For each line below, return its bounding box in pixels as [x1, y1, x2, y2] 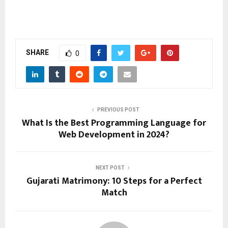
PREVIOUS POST [97, 107, 139, 113]
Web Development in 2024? [59, 127, 169, 143]
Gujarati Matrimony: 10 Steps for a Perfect [26, 174, 202, 189]
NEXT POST [95, 165, 125, 171]
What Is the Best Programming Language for [22, 116, 206, 131]
